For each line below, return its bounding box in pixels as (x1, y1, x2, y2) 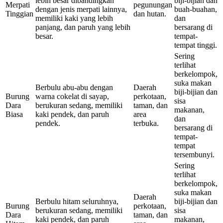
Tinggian (5, 9, 33, 18)
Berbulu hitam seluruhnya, (35, 197, 118, 206)
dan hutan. (133, 9, 166, 18)
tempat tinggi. (174, 41, 217, 50)
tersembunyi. (174, 150, 215, 159)
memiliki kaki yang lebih (35, 14, 113, 23)
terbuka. (133, 119, 159, 128)
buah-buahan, (174, 5, 217, 14)
